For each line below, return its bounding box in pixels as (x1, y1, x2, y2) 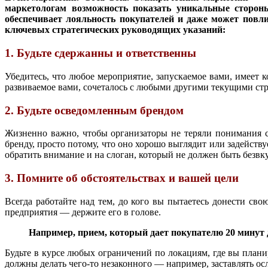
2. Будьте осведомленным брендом (5, 103, 184, 117)
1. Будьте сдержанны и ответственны (5, 47, 196, 60)
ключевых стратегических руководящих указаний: (5, 25, 226, 35)
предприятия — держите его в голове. (5, 206, 161, 217)
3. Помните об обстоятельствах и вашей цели (5, 172, 239, 185)
